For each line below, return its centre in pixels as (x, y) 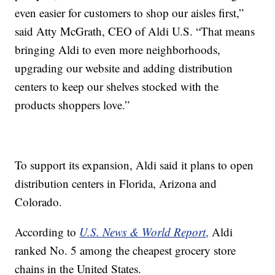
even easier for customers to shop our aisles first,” (130, 13)
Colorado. (39, 202)
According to (47, 232)
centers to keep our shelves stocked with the (117, 87)
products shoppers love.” (72, 105)
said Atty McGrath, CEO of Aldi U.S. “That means (135, 31)
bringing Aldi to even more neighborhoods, (118, 50)
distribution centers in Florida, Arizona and (116, 184)
